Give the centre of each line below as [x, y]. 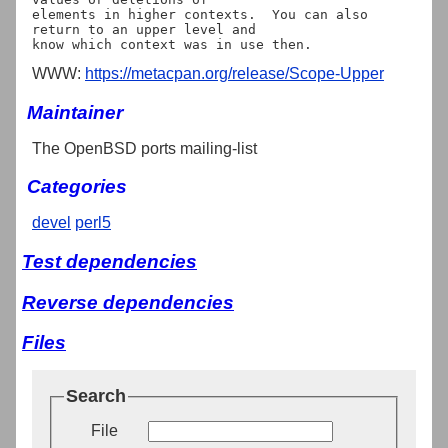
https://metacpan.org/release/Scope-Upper [234, 73]
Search [96, 396]
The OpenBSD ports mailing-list [144, 148]
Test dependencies [109, 261]
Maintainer [75, 112]
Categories [77, 187]
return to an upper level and [144, 29]
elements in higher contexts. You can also [200, 14]
